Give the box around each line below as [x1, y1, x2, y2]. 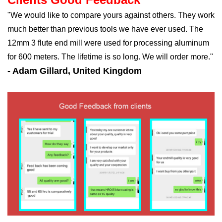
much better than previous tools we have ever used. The [7, 25, 203, 34]
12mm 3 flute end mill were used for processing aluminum [7, 39, 209, 48]
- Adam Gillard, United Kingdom [7, 66, 142, 76]
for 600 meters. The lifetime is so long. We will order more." [7, 53, 213, 61]
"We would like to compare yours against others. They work [7, 11, 215, 20]
